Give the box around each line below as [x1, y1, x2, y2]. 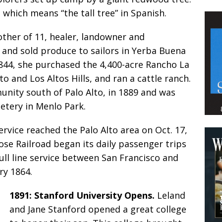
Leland [157, 189, 185, 202]
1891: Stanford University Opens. [9, 189, 157, 202]
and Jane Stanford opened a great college [9, 203, 186, 216]
